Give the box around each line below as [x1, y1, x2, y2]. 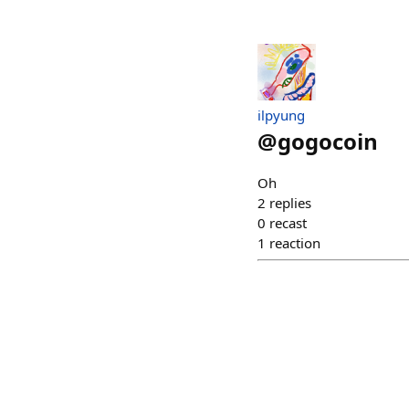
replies [269, 193, 311, 212]
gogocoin [278, 125, 378, 156]
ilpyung [257, 105, 305, 124]
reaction [269, 233, 320, 252]
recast [269, 213, 307, 232]
